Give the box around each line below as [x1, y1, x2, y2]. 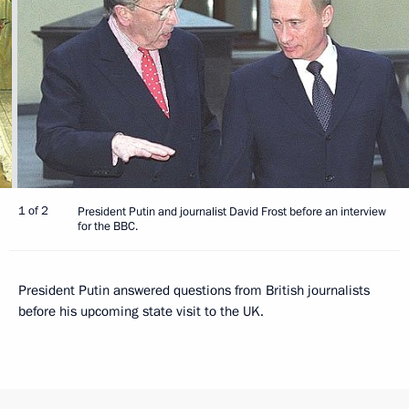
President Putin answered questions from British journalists [18, 280, 370, 299]
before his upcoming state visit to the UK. [18, 301, 264, 320]
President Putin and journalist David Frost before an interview [78, 203, 386, 220]
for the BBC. [78, 217, 138, 235]
